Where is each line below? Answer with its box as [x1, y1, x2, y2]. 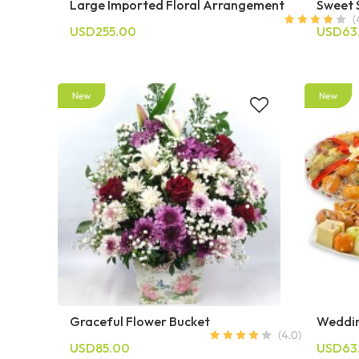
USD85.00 [70, 339, 130, 356]
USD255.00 [70, 23, 136, 40]
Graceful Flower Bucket [70, 313, 210, 329]
